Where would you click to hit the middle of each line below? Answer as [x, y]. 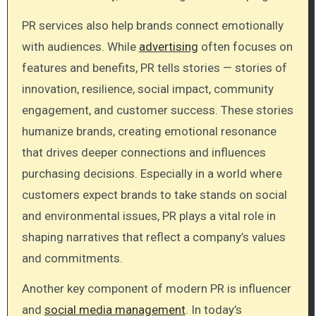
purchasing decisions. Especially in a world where [152, 174]
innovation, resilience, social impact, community [147, 89]
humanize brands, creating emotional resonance [149, 132]
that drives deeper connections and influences [144, 153]
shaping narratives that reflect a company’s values [153, 237]
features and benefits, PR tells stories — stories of [154, 68]
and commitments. [72, 259]
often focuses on [245, 47]
